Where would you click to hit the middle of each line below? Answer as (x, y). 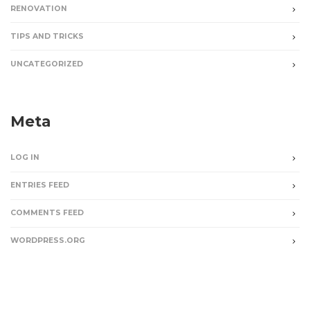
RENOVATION (39, 8)
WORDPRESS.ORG (48, 241)
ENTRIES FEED (40, 185)
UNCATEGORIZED (47, 64)
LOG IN (25, 158)
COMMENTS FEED (47, 213)
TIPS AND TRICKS (47, 36)
